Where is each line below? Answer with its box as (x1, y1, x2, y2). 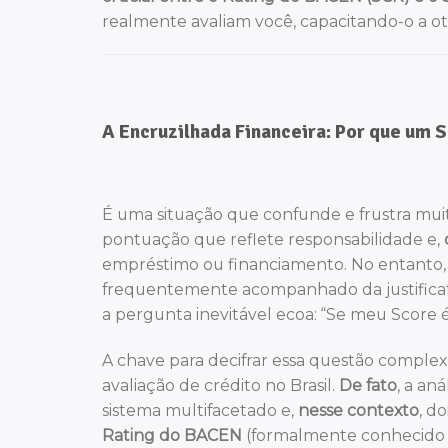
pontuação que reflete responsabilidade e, (102, 230, 444, 250)
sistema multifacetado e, (102, 400, 298, 420)
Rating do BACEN (102, 425, 242, 445)
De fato (339, 375, 397, 395)
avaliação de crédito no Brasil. (102, 375, 339, 395)
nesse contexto (298, 400, 419, 420)
